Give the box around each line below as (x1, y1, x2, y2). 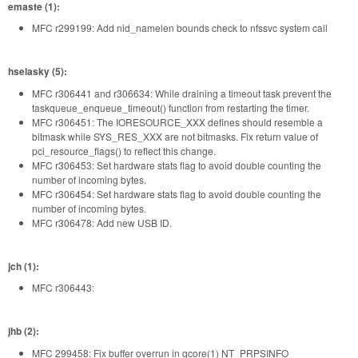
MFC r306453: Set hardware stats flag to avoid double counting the (32, 157, 321, 172)
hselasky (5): (8, 64, 67, 79)
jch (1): (8, 258, 39, 273)
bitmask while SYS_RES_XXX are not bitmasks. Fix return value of (32, 129, 318, 143)
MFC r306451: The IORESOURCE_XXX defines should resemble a (32, 114, 323, 129)
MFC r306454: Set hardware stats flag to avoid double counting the (32, 186, 321, 201)
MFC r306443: (32, 280, 94, 295)
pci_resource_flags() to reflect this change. (32, 143, 216, 157)
